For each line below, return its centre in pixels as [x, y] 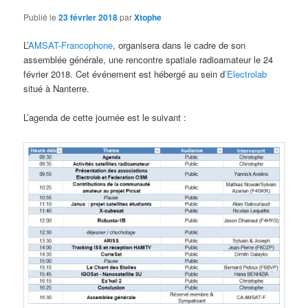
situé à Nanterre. [57, 88]
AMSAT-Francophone [71, 45]
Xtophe [148, 17]
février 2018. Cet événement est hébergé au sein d [124, 74]
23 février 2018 [88, 17]
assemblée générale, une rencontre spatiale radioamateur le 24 [148, 59]
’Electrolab [246, 74]
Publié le [41, 16]
